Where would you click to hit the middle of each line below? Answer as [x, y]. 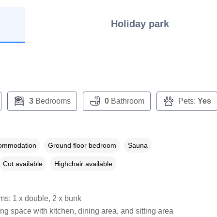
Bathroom [126, 101]
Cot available [23, 163]
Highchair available [83, 163]
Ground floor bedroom [82, 145]
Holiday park [140, 23]
